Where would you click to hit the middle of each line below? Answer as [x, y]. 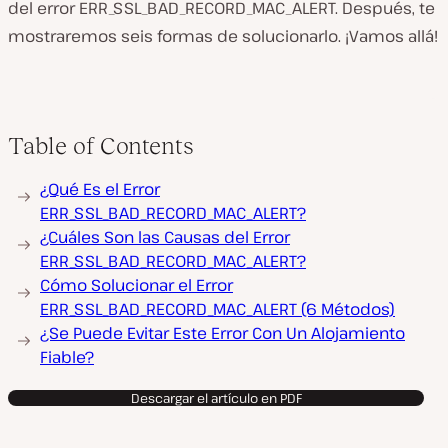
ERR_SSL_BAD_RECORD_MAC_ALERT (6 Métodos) [217, 309]
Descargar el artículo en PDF [216, 398]
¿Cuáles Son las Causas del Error [165, 237]
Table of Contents [101, 145]
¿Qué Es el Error [100, 189]
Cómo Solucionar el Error [136, 285]
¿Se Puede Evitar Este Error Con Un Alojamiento [222, 333]
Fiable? [67, 357]
